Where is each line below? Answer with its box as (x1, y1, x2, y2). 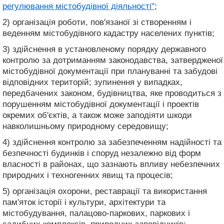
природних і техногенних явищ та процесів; (2, 170, 173, 180)
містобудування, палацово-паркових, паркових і (2, 208, 190, 218)
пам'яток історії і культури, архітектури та (2, 197, 165, 207)
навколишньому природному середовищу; (2, 121, 168, 131)
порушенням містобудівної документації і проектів (2, 99, 199, 109)
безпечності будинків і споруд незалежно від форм (2, 148, 201, 158)
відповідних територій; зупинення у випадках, (2, 77, 182, 87)
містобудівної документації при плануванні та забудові (2, 66, 217, 76)
